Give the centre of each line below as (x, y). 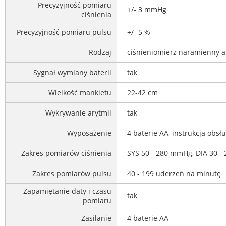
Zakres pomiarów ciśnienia (66, 153)
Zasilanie (96, 218)
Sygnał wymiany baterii (72, 73)
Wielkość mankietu (80, 93)
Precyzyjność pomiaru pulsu (64, 32)
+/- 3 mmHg (147, 10)
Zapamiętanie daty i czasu (67, 191)
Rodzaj (100, 52)
